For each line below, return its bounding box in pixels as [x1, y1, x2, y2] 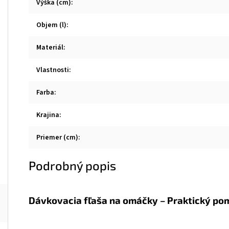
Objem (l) [36, 20, 66, 30]
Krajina [36, 110, 59, 120]
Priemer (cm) [36, 132, 78, 143]
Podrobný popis [29, 158, 116, 173]
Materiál [36, 42, 63, 53]
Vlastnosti [36, 65, 69, 75]
